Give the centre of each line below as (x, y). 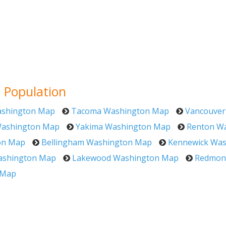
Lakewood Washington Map (125, 158)
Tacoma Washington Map (120, 111)
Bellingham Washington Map (97, 142)
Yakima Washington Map (123, 127)
